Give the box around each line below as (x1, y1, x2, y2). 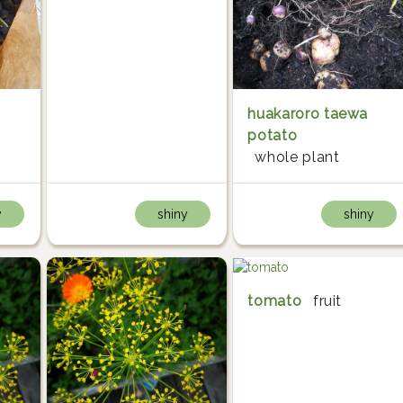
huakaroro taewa (247, 105, 369, 123)
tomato (247, 292, 302, 310)
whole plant (255, 148, 340, 166)
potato (247, 127, 298, 145)
